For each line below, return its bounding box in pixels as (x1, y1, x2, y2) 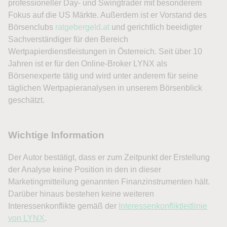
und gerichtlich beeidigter (109, 22, 202, 31)
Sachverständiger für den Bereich (8, 34, 128, 44)
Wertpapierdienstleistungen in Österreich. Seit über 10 (8, 47, 202, 56)
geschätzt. (8, 95, 45, 104)
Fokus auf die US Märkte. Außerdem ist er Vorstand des (8, 10, 207, 19)
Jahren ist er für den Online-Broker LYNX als (8, 59, 167, 68)
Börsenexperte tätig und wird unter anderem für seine (8, 71, 198, 80)
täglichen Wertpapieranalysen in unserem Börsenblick (8, 83, 202, 92)
